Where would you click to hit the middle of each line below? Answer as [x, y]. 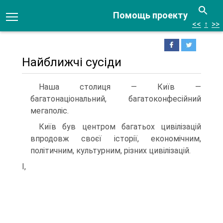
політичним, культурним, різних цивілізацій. [111, 151]
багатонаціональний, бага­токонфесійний [116, 99]
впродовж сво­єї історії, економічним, [116, 139]
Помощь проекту [150, 15]
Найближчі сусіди [72, 62]
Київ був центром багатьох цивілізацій [120, 127]
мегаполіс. [50, 111]
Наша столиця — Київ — [120, 87]
